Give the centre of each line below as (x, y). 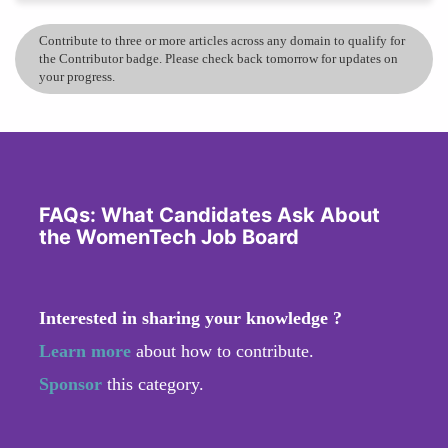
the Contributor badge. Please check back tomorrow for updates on (218, 58)
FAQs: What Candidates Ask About (209, 214)
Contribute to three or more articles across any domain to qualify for (222, 40)
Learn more (85, 350)
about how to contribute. (222, 350)
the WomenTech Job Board (169, 236)
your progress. (77, 76)
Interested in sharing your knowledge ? (190, 317)
